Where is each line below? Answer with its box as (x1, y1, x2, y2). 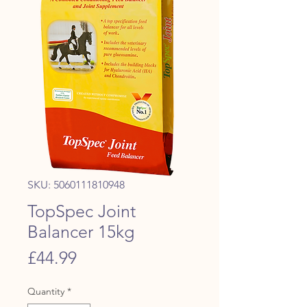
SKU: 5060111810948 (27, 177, 125, 191)
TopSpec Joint (27, 200, 136, 221)
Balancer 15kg (27, 221, 134, 242)
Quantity (27, 284, 64, 297)
